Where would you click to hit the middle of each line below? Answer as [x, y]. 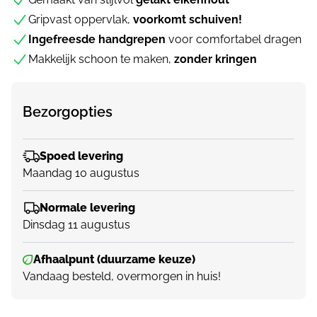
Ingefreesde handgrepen [97, 40]
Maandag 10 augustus [81, 173]
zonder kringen [215, 59]
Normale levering [87, 208]
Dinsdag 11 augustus [76, 225]
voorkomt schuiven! [188, 20]
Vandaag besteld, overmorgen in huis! [122, 277]
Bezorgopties [68, 112]
